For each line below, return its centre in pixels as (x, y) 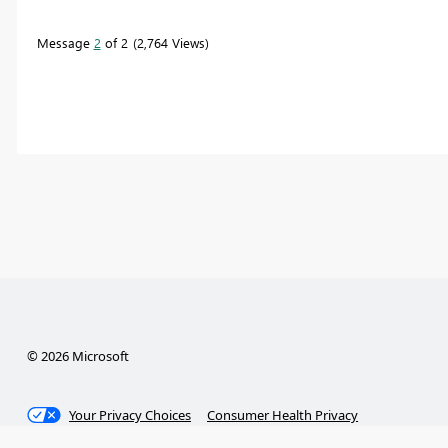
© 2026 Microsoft (77, 355)
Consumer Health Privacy (283, 414)
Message (65, 42)
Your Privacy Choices (130, 414)
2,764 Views (170, 42)
